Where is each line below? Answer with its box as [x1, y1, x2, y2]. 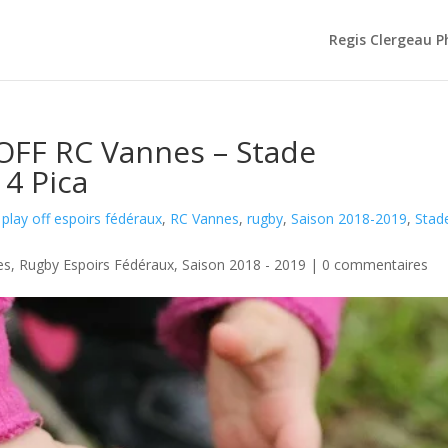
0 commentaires [322, 255, 429, 274]
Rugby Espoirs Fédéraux [19, 255, 175, 274]
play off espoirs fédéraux [2, 209, 163, 228]
